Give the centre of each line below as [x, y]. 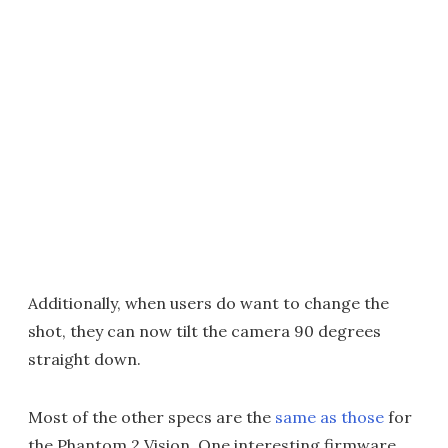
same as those [329, 417]
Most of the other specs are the [151, 417]
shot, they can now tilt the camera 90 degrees [204, 331]
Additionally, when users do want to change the [208, 303]
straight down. [84, 359]
